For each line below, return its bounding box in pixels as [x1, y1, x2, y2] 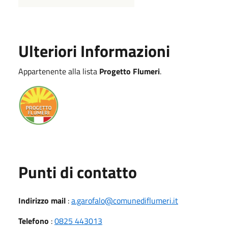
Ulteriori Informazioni [18, 38, 170, 63]
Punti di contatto [18, 160, 137, 185]
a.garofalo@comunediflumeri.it [71, 194, 178, 207]
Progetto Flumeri [99, 65, 160, 77]
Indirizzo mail [18, 194, 66, 207]
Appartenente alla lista [18, 65, 99, 77]
